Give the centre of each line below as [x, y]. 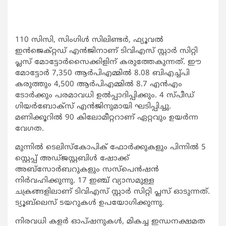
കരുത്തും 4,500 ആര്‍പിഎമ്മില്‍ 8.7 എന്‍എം [99, 85]
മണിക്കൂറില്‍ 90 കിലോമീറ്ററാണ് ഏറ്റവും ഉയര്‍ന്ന [107, 118]
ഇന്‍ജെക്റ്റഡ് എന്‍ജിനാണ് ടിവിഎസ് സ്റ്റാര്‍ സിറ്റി [106, 51]
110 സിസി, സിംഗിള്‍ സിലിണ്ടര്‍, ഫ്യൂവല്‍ [89, 40]
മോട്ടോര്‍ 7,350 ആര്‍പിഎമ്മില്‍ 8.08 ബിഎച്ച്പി [102, 74]
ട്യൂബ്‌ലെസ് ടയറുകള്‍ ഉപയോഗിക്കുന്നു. [90, 203]
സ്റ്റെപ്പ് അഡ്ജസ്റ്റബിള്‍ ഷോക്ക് [72, 159]
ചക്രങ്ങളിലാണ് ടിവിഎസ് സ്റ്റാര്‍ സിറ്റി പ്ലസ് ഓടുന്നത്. [112, 192]
